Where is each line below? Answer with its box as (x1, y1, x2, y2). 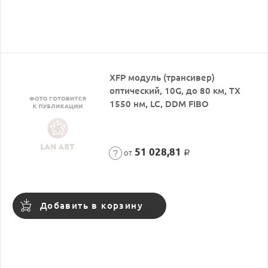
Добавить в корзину (39, 200, 144, 211)
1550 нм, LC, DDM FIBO (109, 98, 209, 109)
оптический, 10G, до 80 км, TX (109, 85, 241, 96)
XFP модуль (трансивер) (109, 72, 215, 83)
